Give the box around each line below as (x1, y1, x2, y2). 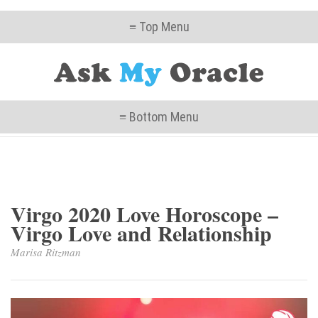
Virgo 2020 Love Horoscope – (11, 198, 278, 229)
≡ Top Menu (128, 19, 190, 34)
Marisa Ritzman (11, 245, 81, 259)
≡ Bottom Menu (119, 109, 199, 124)
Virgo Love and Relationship (11, 217, 272, 248)
